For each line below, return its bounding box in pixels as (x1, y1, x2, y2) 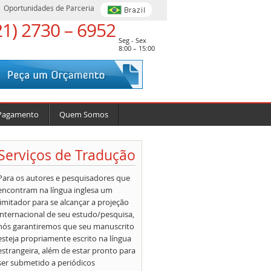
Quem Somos (59, 109, 108, 120)
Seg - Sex (119, 36, 146, 45)
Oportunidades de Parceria (4, 3, 94, 13)
